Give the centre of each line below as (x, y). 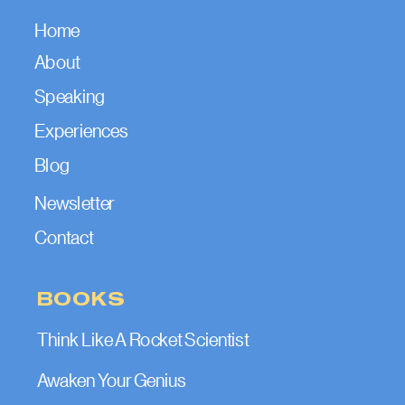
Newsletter (75, 202)
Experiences (81, 130)
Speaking (70, 96)
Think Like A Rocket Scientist (143, 339)
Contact (64, 236)
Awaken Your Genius (111, 379)
